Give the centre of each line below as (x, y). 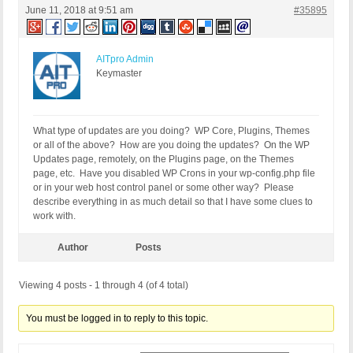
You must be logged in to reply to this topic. (117, 319)
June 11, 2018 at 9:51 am (79, 11)
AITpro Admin (125, 59)
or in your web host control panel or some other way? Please (163, 188)
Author (72, 248)
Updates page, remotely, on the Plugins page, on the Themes (163, 160)
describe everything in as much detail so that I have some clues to (173, 202)
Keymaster (119, 74)
